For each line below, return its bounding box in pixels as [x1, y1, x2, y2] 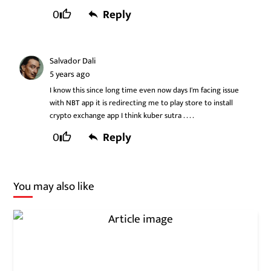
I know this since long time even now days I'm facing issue [50, 84, 240, 97]
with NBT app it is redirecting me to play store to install [50, 97, 233, 109]
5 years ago [50, 68, 91, 81]
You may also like [13, 177, 95, 196]
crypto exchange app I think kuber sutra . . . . [50, 109, 195, 122]
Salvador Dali [50, 54, 96, 68]
